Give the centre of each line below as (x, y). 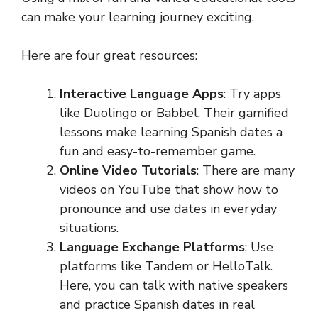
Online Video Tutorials (128, 170)
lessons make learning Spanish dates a (171, 132)
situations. (89, 227)
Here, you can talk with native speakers (174, 285)
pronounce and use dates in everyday (168, 208)
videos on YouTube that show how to (169, 189)
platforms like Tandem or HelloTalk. (166, 266)
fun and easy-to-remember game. (158, 151)
